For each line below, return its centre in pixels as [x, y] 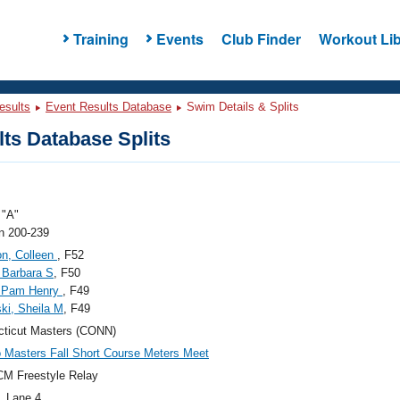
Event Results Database [108, 107]
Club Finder [261, 38]
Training [100, 38]
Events [179, 38]
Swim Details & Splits [241, 107]
